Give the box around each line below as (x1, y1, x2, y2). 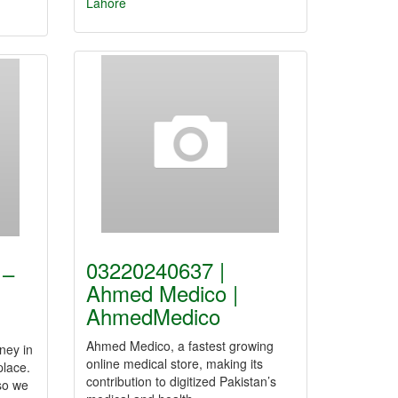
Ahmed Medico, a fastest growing (86, 337, 274, 354)
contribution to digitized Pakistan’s (86, 372, 276, 390)
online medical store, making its (86, 354, 263, 372)
